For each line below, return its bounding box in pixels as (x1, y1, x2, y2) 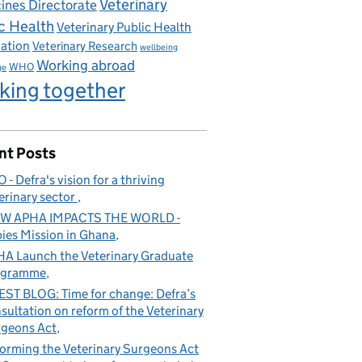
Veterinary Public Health (57, 19, 192, 35)
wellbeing (140, 42, 178, 53)
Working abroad (36, 56, 135, 74)
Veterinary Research (32, 38, 137, 53)
